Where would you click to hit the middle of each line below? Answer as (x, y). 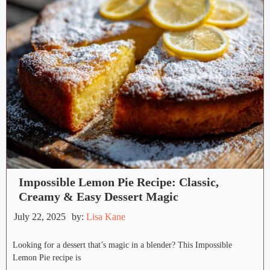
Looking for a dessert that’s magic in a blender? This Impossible (122, 245)
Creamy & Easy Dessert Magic (99, 197)
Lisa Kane (106, 217)
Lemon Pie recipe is (47, 258)
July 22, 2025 (40, 217)
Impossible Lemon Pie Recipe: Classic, (119, 182)
